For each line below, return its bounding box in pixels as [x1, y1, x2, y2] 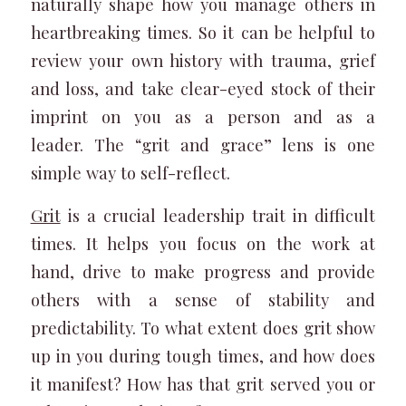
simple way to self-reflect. [30, 161, 230, 185]
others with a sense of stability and [30, 287, 376, 311]
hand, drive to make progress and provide [30, 259, 376, 283]
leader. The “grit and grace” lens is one [30, 133, 376, 157]
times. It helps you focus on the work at [30, 231, 376, 255]
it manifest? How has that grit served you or [30, 372, 376, 395]
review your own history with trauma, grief [30, 49, 376, 72]
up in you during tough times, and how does [30, 343, 376, 367]
